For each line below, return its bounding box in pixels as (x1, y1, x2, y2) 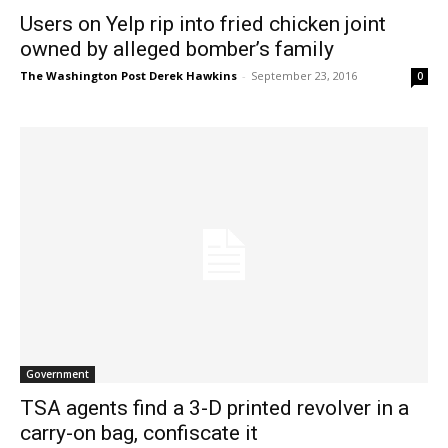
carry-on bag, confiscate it (20, 420, 258, 445)
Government (26, 366, 89, 381)
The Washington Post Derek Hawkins (20, 68, 237, 84)
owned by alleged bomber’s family (20, 37, 334, 62)
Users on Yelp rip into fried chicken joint (20, 12, 386, 37)
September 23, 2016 (251, 68, 357, 84)
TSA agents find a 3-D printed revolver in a (20, 395, 409, 420)
